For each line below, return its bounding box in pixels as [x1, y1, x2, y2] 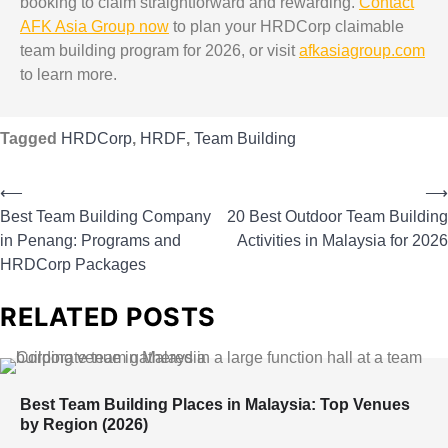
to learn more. [20, 66, 117, 83]
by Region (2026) [20, 414, 148, 433]
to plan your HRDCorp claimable [169, 18, 404, 35]
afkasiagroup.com [299, 42, 425, 59]
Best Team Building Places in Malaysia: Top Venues [20, 394, 410, 413]
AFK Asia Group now [20, 18, 169, 35]
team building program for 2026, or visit [20, 42, 299, 59]
